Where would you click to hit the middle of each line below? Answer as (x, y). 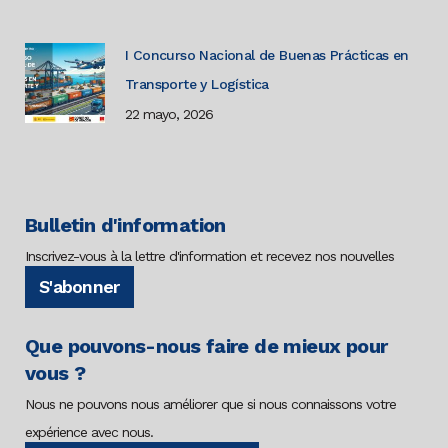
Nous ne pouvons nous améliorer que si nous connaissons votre (210, 404)
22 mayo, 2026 (169, 114)
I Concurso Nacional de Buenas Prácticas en (267, 55)
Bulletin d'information (125, 225)
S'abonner (79, 287)
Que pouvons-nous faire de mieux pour (206, 346)
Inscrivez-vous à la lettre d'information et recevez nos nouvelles (209, 256)
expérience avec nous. (89, 432)
